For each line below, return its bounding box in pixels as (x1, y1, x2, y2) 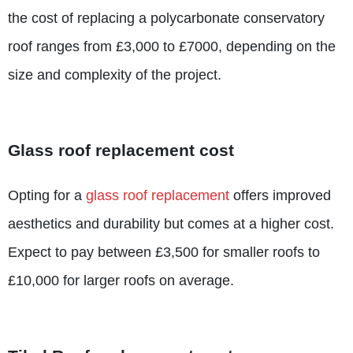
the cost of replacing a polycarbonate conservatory (8, 9, 325, 26)
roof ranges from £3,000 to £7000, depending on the (8, 38, 336, 54)
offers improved (229, 187, 331, 203)
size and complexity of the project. (8, 66, 221, 83)
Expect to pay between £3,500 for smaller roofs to (8, 243, 320, 260)
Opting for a (8, 187, 86, 203)
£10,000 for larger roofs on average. (8, 272, 234, 288)
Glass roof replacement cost (8, 140, 234, 159)
